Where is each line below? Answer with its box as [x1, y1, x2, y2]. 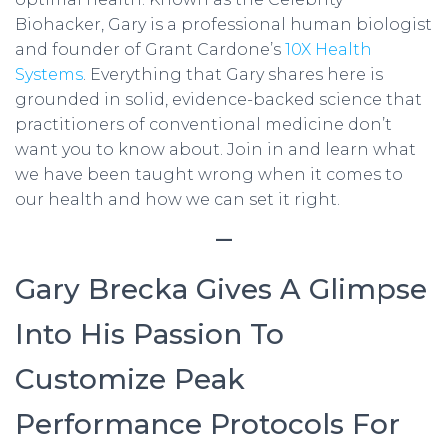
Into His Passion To [15, 317, 284, 351]
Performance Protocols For [15, 407, 400, 441]
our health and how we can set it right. [15, 190, 340, 209]
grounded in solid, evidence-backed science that [15, 90, 422, 109]
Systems [15, 65, 83, 84]
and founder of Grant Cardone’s [15, 40, 285, 59]
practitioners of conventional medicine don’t [15, 115, 392, 134]
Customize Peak [15, 362, 245, 396]
